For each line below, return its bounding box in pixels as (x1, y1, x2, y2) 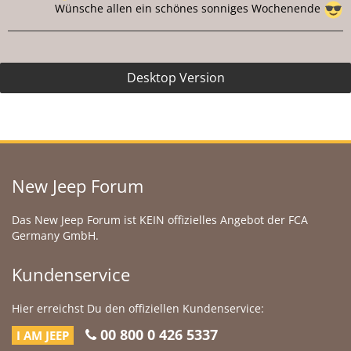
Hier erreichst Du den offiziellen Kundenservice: (12, 301, 264, 317)
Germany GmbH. (12, 228, 99, 244)
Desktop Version (126, 69, 225, 87)
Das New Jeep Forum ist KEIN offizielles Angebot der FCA (12, 212, 308, 228)
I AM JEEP (16, 327, 69, 344)
